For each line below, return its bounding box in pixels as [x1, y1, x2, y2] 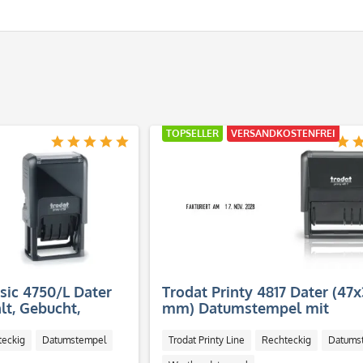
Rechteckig [261, 334, 311, 346]
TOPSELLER [165, 127, 219, 139]
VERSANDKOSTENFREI [230, 127, 335, 139]
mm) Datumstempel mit [161, 299, 329, 317]
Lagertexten [161, 315, 245, 333]
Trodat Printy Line [168, 334, 245, 346]
